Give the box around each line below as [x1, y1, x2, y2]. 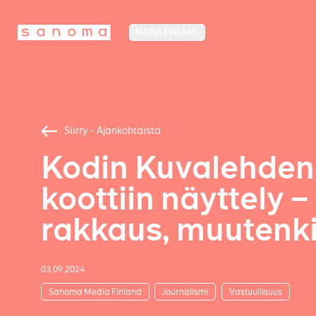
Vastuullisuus [229, 286, 282, 297]
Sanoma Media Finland [48, 286, 142, 297]
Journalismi [162, 286, 208, 297]
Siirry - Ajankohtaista [63, 124, 161, 137]
